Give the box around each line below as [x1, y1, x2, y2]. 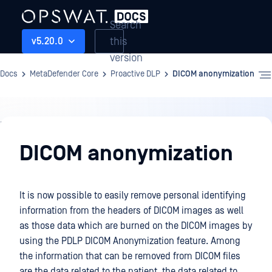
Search [110, 18, 141, 32]
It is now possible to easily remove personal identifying [19, 190, 246, 201]
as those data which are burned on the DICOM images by [19, 220, 252, 231]
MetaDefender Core [30, 69, 98, 79]
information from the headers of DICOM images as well [19, 205, 243, 216]
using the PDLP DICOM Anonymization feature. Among [19, 236, 240, 246]
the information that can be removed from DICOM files [19, 251, 240, 262]
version [110, 51, 143, 64]
